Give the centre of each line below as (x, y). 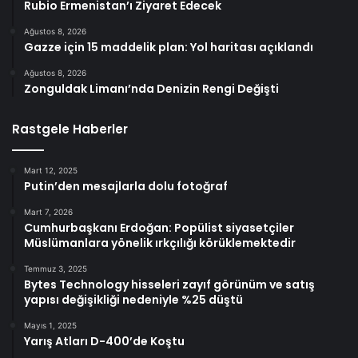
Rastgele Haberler (70, 129)
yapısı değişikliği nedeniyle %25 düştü (133, 300)
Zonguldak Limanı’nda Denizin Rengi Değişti (151, 89)
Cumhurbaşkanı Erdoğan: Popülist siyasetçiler (159, 228)
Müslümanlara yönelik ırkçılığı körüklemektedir (160, 243)
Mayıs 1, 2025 (50, 326)
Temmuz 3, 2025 (56, 269)
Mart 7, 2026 (48, 212)
